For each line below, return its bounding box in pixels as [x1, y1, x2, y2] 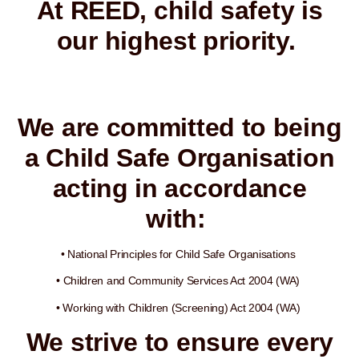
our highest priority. [56, 26, 303, 55]
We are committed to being [17, 113, 342, 142]
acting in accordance [52, 174, 307, 203]
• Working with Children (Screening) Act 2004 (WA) [56, 301, 303, 314]
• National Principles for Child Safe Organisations [60, 248, 299, 260]
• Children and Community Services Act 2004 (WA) [56, 274, 303, 288]
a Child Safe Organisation [24, 143, 335, 172]
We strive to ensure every [26, 328, 333, 357]
